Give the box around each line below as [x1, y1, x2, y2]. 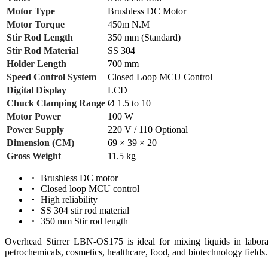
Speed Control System [7, 71, 96, 82]
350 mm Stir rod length [38, 215, 128, 226]
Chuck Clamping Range [7, 98, 105, 108]
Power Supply [7, 124, 64, 135]
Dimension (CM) [7, 137, 74, 148]
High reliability [38, 194, 98, 205]
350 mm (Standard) [108, 32, 181, 42]
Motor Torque [7, 19, 65, 29]
